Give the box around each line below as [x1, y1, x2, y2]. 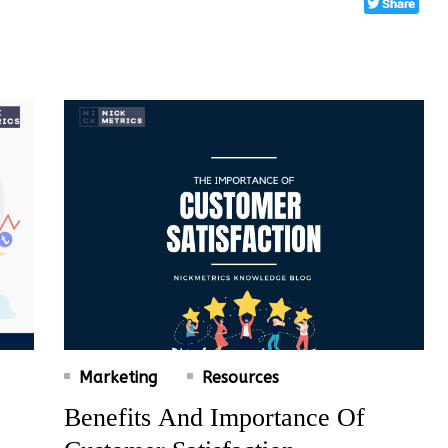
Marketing [79, 367, 157, 387]
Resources [202, 367, 279, 387]
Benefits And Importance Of [64, 402, 365, 432]
